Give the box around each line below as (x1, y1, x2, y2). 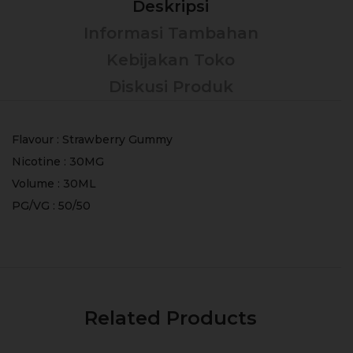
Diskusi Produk (108, 76, 233, 96)
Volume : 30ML (12, 176, 96, 191)
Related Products (84, 306, 257, 329)
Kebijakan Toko (106, 50, 235, 69)
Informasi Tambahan (83, 23, 258, 43)
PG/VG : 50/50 (12, 198, 91, 213)
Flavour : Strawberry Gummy (12, 132, 173, 147)
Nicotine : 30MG (12, 154, 104, 169)
